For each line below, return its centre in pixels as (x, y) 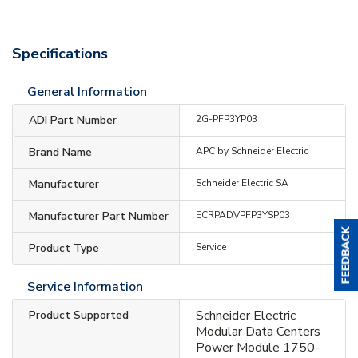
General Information (87, 91)
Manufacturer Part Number (99, 216)
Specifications (60, 53)
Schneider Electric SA (242, 183)
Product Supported (79, 315)
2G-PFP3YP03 (226, 119)
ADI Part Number (73, 120)
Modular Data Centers (258, 331)
